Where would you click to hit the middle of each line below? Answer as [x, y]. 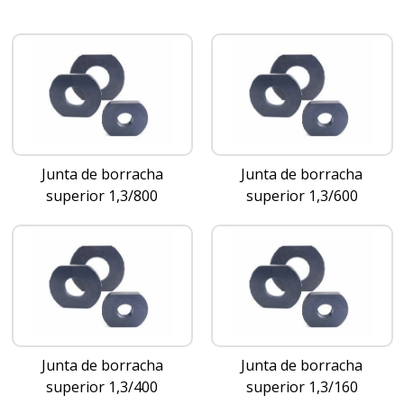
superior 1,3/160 [302, 387]
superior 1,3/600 [302, 196]
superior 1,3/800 [102, 196]
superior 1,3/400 [102, 387]
